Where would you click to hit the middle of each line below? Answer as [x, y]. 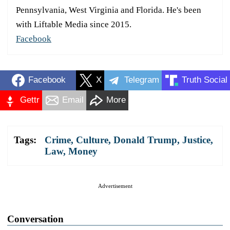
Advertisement [115, 186]
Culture [92, 140]
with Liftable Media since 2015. [74, 24]
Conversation [35, 219]
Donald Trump [145, 140]
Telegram [142, 80]
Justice [196, 140]
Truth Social [205, 80]
